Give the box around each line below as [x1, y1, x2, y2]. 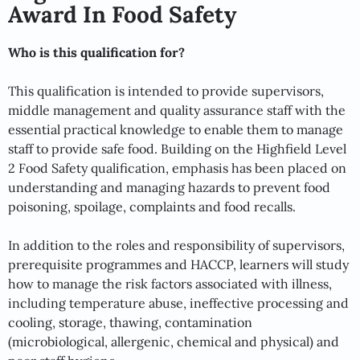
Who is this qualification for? [8, 43, 185, 60]
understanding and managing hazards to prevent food [8, 178, 330, 195]
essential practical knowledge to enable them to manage [8, 121, 343, 137]
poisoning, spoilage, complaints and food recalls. [8, 198, 296, 215]
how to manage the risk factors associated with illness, [8, 275, 332, 292]
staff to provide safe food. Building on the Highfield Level [8, 140, 346, 157]
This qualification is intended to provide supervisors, [8, 82, 324, 99]
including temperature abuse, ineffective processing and [8, 294, 349, 311]
